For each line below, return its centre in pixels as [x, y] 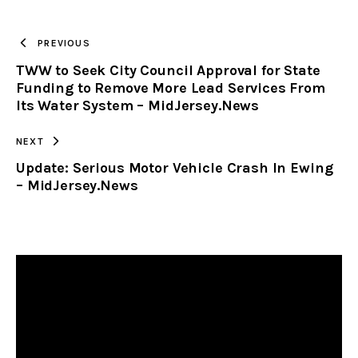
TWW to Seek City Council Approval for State [168, 70]
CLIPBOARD [203, 73]
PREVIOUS [64, 44]
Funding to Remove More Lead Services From [171, 88]
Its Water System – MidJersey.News [138, 105]
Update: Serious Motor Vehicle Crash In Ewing [175, 168]
